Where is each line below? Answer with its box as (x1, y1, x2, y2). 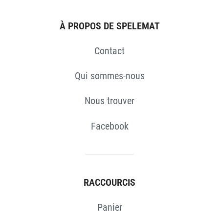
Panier (97, 201, 122, 214)
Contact (94, 45, 125, 57)
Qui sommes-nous (74, 70, 145, 82)
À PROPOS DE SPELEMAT (59, 20, 160, 32)
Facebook (90, 120, 129, 132)
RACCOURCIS (84, 176, 135, 188)
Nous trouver (85, 95, 134, 107)
